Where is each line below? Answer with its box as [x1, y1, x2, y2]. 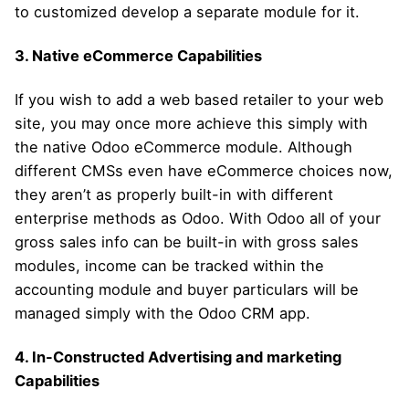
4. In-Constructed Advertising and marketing [15, 347, 341, 366]
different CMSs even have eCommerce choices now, [15, 161, 393, 180]
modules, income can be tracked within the [15, 256, 324, 275]
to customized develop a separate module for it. [15, 2, 360, 21]
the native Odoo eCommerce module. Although [15, 137, 352, 156]
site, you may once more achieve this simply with [15, 113, 368, 132]
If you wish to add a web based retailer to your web [15, 89, 383, 109]
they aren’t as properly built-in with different [15, 184, 333, 204]
